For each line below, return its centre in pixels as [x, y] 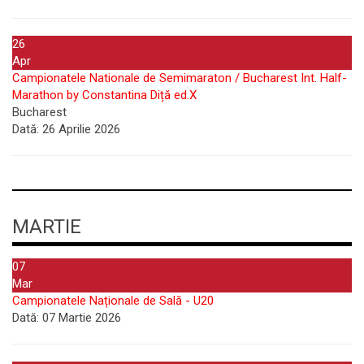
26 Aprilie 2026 [80, 129]
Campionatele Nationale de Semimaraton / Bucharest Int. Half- [180, 78]
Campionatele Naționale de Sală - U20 [113, 301]
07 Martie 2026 [80, 318]
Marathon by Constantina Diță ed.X [104, 95]
